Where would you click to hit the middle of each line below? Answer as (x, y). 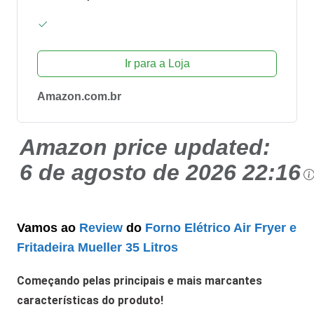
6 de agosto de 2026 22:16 (160, 173)
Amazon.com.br (79, 97)
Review (101, 228)
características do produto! (90, 301)
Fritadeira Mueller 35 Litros (97, 248)
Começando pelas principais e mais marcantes (139, 281)
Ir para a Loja (157, 64)
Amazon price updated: (145, 148)
